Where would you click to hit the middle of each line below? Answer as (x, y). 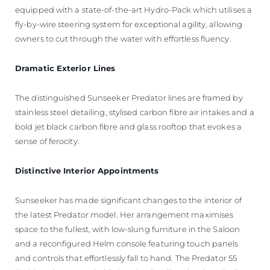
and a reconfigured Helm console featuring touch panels (127, 243)
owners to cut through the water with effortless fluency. (123, 38)
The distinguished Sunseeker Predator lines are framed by (129, 97)
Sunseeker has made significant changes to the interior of (128, 200)
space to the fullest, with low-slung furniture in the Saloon (128, 229)
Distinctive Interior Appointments (87, 170)
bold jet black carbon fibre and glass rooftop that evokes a (128, 126)
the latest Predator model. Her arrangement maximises (124, 214)
